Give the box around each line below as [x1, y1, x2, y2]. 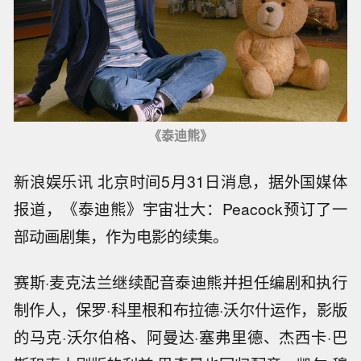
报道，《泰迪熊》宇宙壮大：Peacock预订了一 [14, 197, 347, 221]
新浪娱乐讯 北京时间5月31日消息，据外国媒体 [14, 170, 347, 193]
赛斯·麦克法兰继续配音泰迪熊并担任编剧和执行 [14, 271, 347, 294]
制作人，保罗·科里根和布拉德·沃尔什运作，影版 [14, 298, 347, 322]
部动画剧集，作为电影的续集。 [14, 225, 229, 248]
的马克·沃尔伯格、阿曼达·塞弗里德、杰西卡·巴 [14, 326, 347, 349]
